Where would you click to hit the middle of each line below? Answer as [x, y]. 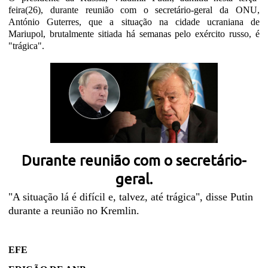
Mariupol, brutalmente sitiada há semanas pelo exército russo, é [134, 34]
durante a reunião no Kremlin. [74, 211]
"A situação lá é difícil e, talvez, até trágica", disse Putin [131, 197]
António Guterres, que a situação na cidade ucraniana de [134, 22]
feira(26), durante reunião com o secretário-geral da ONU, [134, 10]
